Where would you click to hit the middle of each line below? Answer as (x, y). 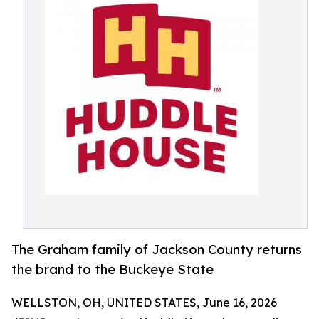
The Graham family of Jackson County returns (157, 250)
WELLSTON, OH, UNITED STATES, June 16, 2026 (144, 303)
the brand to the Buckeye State (113, 270)
